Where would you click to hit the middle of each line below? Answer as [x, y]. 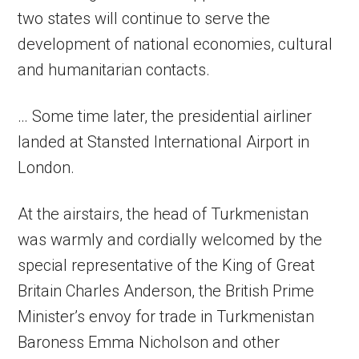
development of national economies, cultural [175, 44]
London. [46, 168]
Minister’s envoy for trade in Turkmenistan [166, 317]
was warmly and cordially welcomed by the [170, 240]
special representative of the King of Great [167, 266]
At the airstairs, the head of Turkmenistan [163, 214]
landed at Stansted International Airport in [164, 142]
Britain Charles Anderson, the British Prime [166, 291]
